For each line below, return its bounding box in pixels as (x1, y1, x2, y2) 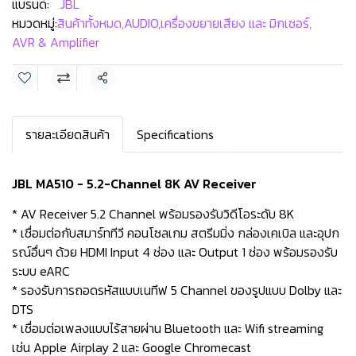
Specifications (137, 125, 214, 144)
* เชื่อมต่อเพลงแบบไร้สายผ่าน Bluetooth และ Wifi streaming (12, 319, 323, 338)
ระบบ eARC (12, 261, 70, 281)
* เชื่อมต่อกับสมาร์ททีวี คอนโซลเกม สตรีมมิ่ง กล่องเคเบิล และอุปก (12, 223, 339, 242)
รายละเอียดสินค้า (25, 125, 110, 144)
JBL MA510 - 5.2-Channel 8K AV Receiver (12, 174, 257, 193)
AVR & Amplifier (12, 33, 99, 52)
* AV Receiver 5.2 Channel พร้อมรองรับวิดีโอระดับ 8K (12, 204, 294, 223)
